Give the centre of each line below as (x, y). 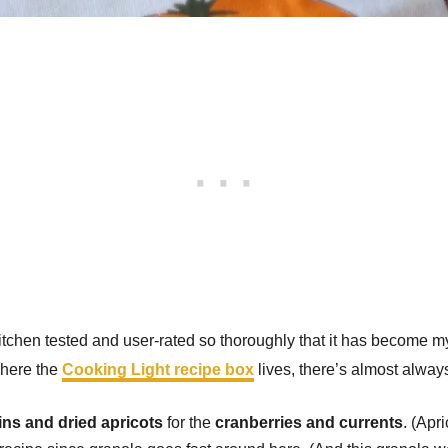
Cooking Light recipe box (158, 369)
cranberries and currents (309, 422)
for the (189, 422)
